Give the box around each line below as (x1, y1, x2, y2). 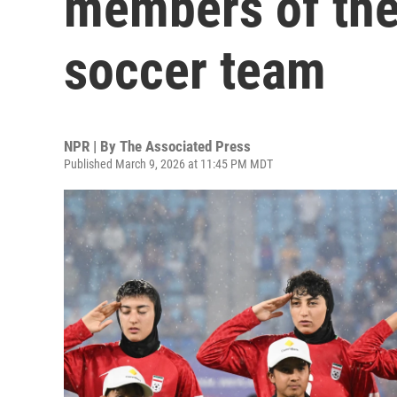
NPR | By (64, 137, 120, 155)
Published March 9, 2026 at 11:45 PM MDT (64, 157, 273, 171)
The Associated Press (120, 137, 251, 155)
